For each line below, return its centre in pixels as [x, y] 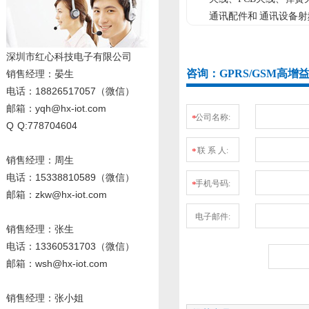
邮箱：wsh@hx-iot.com [57, 263]
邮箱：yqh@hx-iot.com [56, 108]
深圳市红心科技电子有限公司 [69, 57]
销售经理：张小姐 [45, 298]
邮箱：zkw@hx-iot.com [57, 195]
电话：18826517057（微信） [70, 91]
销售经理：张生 [40, 229]
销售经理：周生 [40, 160]
